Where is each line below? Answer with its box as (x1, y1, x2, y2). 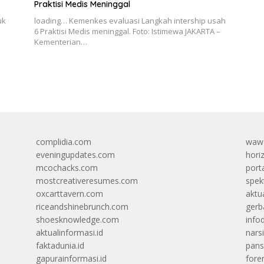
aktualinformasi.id (35, 226, 103, 238)
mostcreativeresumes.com (35, 174, 138, 186)
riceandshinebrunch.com (35, 200, 128, 212)
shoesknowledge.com (35, 213, 119, 225)
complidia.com (35, 136, 91, 147)
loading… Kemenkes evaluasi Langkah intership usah (34, 15, 226, 26)
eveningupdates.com (35, 148, 115, 160)
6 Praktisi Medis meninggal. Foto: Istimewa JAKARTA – (34, 25, 220, 37)
